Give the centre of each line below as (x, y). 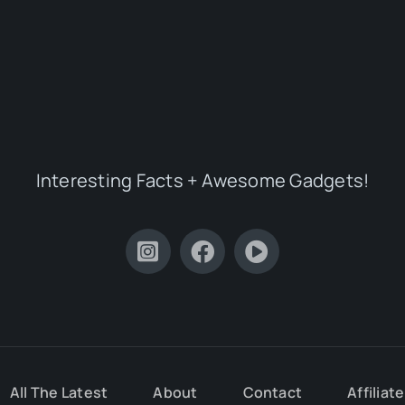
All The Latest (59, 393)
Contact (273, 393)
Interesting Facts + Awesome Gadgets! (202, 180)
